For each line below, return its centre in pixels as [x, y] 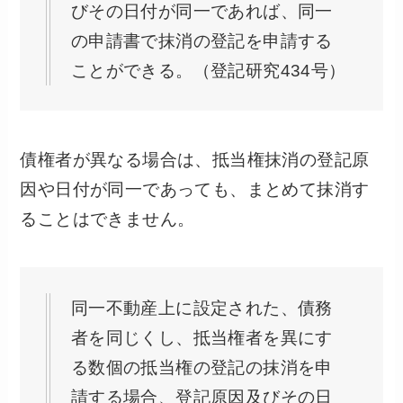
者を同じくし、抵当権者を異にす [201, 337]
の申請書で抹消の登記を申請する [201, 41]
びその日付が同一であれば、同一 [201, 11]
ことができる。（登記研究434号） [208, 71]
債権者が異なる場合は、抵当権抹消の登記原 [195, 159]
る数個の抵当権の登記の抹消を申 [201, 367]
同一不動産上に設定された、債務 [201, 308]
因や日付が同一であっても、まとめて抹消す [195, 189]
